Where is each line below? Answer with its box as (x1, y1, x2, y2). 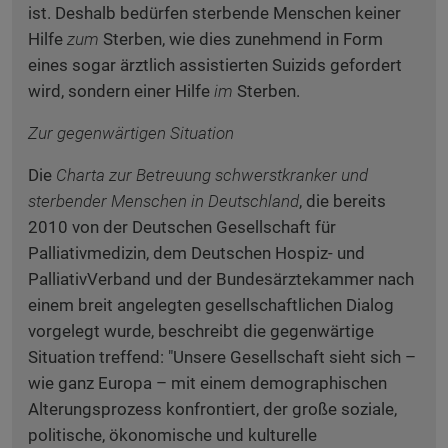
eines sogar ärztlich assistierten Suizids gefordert (28, 55, 402, 75)
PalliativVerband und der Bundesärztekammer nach (28, 269, 414, 289)
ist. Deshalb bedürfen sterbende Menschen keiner (28, 3, 401, 23)
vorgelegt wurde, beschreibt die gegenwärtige (28, 321, 374, 341)
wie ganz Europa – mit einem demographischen (28, 373, 387, 393)
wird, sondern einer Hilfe (28, 81, 214, 101)
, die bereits (299, 191, 386, 211)
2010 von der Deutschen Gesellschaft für (28, 217, 336, 237)
